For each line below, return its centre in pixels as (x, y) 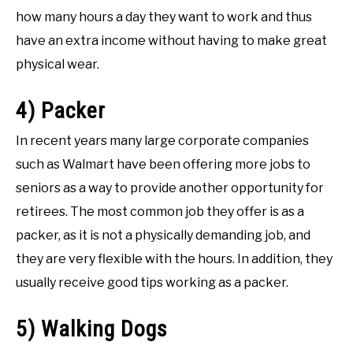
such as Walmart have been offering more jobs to (163, 165)
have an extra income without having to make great (171, 41)
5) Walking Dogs (92, 329)
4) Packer (61, 111)
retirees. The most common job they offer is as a (160, 212)
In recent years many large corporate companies (162, 141)
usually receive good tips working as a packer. (152, 283)
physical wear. (58, 64)
